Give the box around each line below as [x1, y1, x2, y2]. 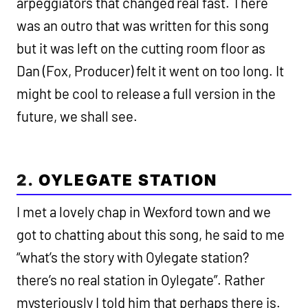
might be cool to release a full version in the [16, 85, 276, 102]
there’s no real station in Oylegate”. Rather [16, 272, 265, 289]
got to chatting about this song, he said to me [16, 226, 285, 243]
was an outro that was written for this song [16, 17, 269, 34]
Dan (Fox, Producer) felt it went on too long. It [16, 63, 285, 80]
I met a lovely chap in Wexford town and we [16, 203, 272, 221]
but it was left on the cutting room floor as [16, 40, 266, 57]
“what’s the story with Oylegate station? [16, 249, 250, 266]
